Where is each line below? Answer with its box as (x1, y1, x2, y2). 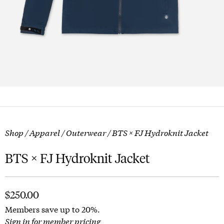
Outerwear (66, 126, 106, 138)
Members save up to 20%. (5, 203, 100, 214)
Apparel (29, 126, 60, 138)
